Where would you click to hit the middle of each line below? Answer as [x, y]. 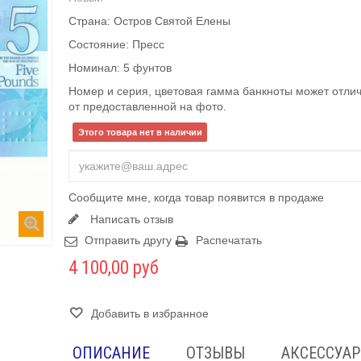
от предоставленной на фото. [148, 107]
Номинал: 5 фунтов [120, 68]
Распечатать [229, 240]
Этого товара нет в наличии [140, 132]
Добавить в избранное [149, 313]
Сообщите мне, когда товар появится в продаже [197, 197]
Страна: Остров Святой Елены [150, 21]
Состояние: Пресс [117, 45]
